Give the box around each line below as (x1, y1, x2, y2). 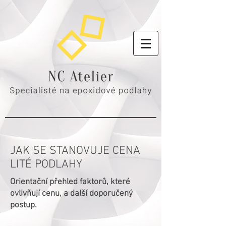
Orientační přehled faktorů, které (10, 177, 130, 187)
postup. (10, 200, 37, 210)
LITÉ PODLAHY (10, 157, 82, 172)
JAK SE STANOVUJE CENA (10, 144, 140, 158)
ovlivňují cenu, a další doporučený (10, 189, 133, 199)
